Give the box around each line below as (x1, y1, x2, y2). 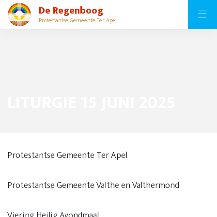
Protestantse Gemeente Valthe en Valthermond (7, 178, 179, 193)
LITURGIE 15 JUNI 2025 (7, 88, 176, 117)
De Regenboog (39, 2, 103, 19)
